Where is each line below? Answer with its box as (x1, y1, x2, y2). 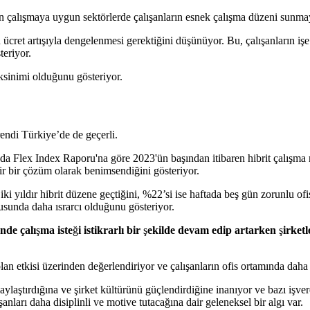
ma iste (40, 224, 73, 237)
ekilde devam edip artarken (147, 224, 279, 237)
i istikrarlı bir (78, 224, 140, 237)
